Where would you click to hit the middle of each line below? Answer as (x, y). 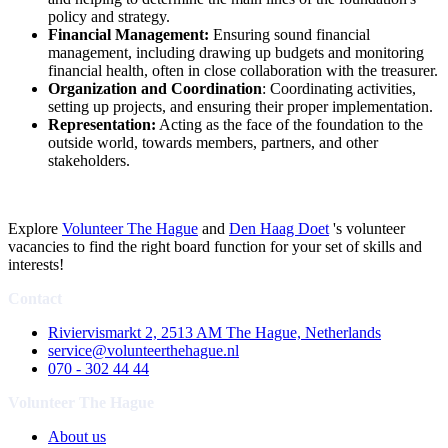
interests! (36, 264)
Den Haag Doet (279, 228)
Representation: (102, 124)
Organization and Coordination (155, 88)
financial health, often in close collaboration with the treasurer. (243, 70)
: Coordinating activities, (339, 88)
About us (77, 436)
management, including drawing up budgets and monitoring (236, 52)
